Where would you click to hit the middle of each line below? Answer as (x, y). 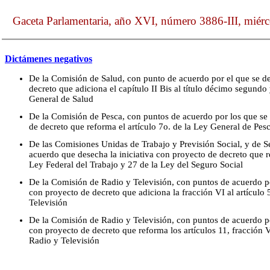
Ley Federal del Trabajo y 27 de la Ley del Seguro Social (136, 164)
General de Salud (61, 99)
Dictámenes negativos (49, 59)
